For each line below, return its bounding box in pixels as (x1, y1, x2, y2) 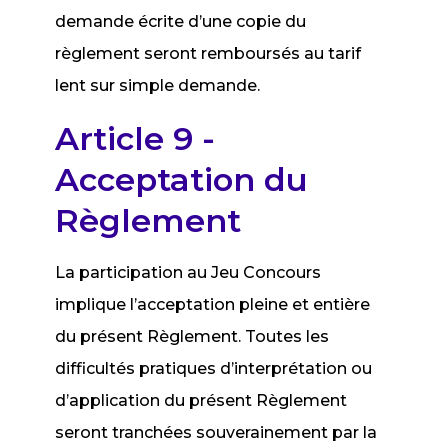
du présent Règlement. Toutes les (55, 327, 330, 346)
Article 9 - (55, 119, 216, 158)
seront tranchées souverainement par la (55, 423, 378, 442)
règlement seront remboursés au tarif (55, 44, 362, 63)
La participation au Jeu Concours (55, 263, 322, 282)
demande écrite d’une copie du (55, 12, 307, 31)
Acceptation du (55, 160, 309, 199)
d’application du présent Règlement (55, 391, 348, 410)
